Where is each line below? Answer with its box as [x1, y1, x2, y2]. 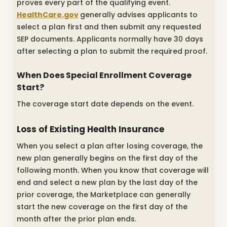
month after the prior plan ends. [17, 214, 136, 224]
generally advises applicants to [80, 10, 198, 20]
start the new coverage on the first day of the [17, 202, 187, 212]
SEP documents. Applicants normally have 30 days [17, 34, 203, 45]
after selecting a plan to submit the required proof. [17, 46, 207, 57]
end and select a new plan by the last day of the [17, 177, 198, 188]
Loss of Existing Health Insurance [17, 123, 164, 135]
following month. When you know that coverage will [17, 165, 209, 176]
